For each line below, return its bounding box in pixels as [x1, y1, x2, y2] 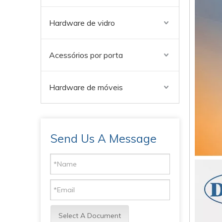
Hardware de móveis [49, 82, 123, 92]
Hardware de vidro [49, 18, 115, 28]
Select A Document [58, 211, 121, 220]
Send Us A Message [51, 131, 157, 146]
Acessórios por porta [49, 50, 123, 60]
